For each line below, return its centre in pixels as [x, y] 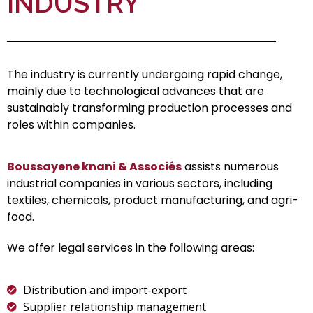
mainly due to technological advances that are [136, 92]
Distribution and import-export [104, 290]
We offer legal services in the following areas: [131, 248]
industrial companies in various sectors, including [140, 184]
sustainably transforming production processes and [150, 108]
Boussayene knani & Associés [94, 167]
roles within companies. [71, 125]
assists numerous [230, 167]
